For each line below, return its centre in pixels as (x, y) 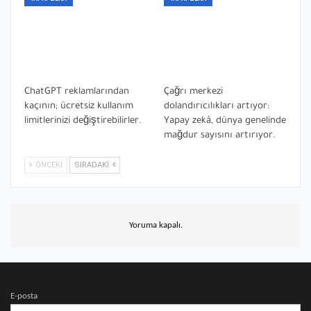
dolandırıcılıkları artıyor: (217, 107)
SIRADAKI (93, 165)
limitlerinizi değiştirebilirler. (83, 121)
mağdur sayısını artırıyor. (220, 136)
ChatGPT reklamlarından (77, 92)
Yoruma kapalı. (155, 226)
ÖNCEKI (48, 165)
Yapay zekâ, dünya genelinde (225, 121)
